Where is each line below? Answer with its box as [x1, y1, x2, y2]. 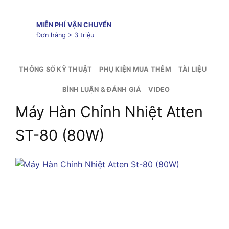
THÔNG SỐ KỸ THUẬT [19, 65, 93, 73]
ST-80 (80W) [15, 126, 104, 144]
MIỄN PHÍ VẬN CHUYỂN [36, 21, 111, 29]
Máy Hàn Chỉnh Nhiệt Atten [15, 102, 203, 121]
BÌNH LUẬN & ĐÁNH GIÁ [62, 85, 142, 94]
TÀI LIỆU [178, 65, 207, 73]
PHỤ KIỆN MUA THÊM [99, 65, 171, 73]
